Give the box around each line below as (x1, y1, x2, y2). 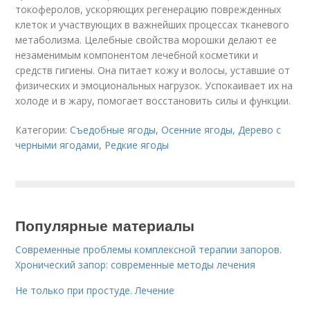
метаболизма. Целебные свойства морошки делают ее (15, 33, 277, 46)
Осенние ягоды (161, 123, 233, 136)
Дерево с (238, 123, 282, 136)
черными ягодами (15, 138, 100, 152)
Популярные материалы (15, 215, 195, 235)
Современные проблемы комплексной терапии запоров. (15, 243, 282, 256)
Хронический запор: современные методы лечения (15, 258, 256, 271)
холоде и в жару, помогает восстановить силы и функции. (15, 94, 291, 107)
